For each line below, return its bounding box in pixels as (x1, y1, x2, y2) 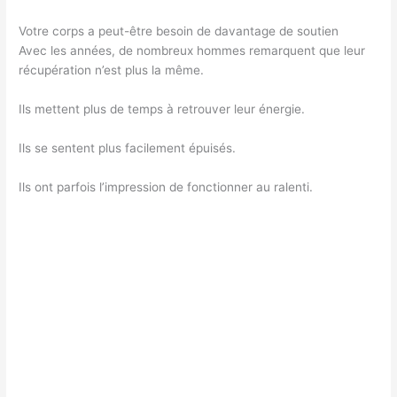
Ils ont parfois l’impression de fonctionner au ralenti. (19, 179, 314, 194)
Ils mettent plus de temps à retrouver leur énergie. (19, 101, 306, 116)
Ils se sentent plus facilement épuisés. (19, 140, 237, 155)
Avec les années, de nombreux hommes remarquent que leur (19, 43, 366, 58)
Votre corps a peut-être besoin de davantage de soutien (19, 24, 339, 38)
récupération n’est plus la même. (19, 63, 205, 77)
